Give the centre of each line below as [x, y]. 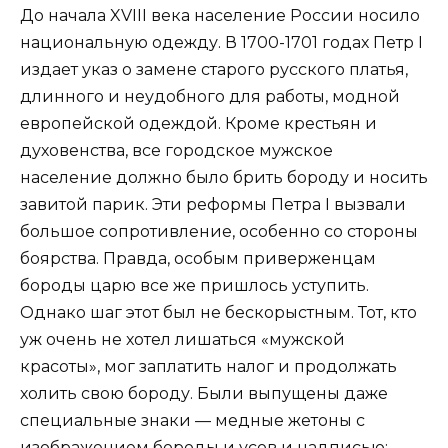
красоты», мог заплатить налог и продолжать [208, 366]
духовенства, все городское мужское [176, 150]
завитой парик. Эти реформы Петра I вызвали [213, 204]
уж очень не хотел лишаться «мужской [182, 339]
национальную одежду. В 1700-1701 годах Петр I [221, 42]
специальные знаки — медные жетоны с [192, 420]
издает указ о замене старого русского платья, [214, 69]
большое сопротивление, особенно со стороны [219, 231]
